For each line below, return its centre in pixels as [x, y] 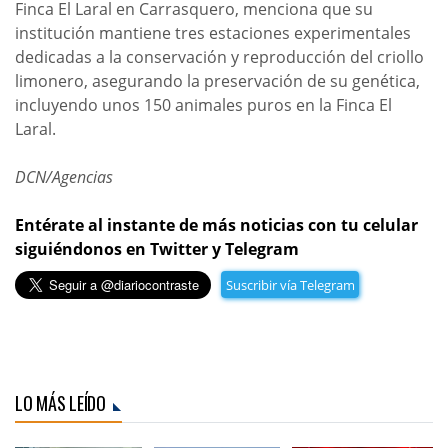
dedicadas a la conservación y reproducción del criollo [219, 57]
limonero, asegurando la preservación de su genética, [217, 81]
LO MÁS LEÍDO [60, 403]
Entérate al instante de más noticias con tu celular [216, 225]
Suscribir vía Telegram [290, 284]
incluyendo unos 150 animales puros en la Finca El [203, 105]
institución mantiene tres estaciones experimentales [213, 33]
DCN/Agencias [64, 177]
